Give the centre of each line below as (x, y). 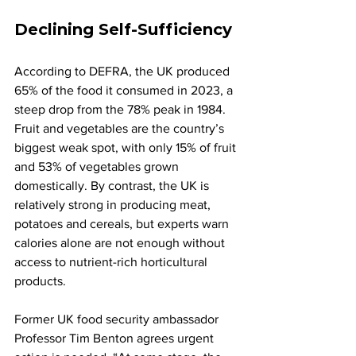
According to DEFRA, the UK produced (124, 72)
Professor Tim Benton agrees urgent (116, 339)
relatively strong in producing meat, (114, 205)
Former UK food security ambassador (118, 319)
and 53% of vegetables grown (98, 167)
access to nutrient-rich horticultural (112, 262)
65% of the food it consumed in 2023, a (125, 91)
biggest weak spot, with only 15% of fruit (127, 148)
